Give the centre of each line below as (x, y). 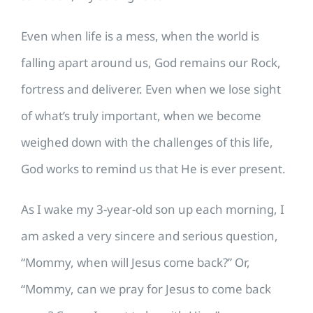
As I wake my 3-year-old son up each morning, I (153, 209)
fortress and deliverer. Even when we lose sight (151, 89)
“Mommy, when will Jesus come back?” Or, (136, 262)
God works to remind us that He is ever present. (153, 168)
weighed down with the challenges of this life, (147, 142)
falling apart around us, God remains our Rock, (151, 62)
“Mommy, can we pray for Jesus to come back (146, 289)
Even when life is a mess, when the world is (140, 36)
